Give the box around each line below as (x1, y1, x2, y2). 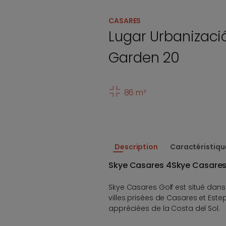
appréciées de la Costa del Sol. (108, 203, 220, 213)
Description (115, 141, 158, 152)
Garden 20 (108, 48, 180, 68)
